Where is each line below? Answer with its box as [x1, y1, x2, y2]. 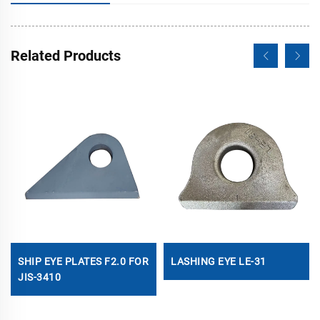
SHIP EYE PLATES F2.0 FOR [18, 255, 149, 267]
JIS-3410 [18, 271, 61, 283]
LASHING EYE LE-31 [171, 255, 266, 267]
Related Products [11, 46, 121, 64]
